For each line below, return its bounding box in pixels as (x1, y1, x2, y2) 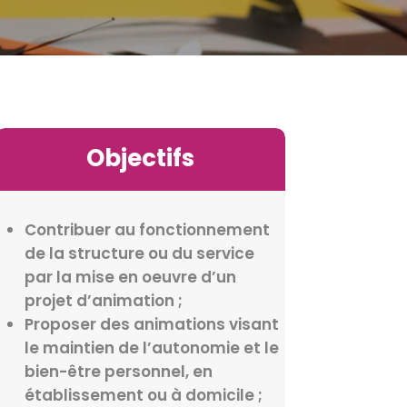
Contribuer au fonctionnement (24, 218, 270, 241)
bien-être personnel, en (24, 360, 213, 382)
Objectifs (85, 142, 194, 175)
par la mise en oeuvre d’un (24, 265, 236, 288)
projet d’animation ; (24, 289, 183, 312)
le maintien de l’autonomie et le (24, 336, 279, 359)
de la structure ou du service (24, 242, 254, 264)
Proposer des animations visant (24, 313, 279, 335)
